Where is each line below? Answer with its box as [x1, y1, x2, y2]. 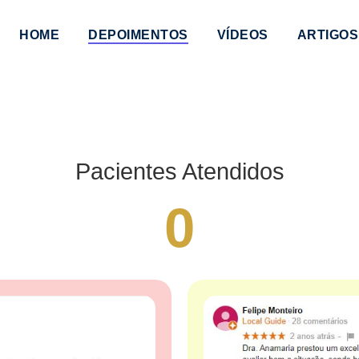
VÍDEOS [216, 28, 268, 42]
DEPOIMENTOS [88, 28, 188, 42]
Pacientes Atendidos [75, 159, 284, 184]
